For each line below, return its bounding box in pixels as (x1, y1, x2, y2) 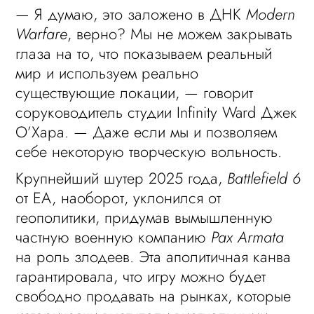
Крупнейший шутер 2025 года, (15, 167, 228, 189)
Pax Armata (211, 226, 285, 248)
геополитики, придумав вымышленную (15, 206, 273, 228)
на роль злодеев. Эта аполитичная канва (15, 245, 292, 268)
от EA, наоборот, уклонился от (15, 186, 221, 209)
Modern (246, 3, 296, 25)
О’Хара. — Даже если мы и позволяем (15, 121, 278, 143)
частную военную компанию (15, 226, 212, 248)
